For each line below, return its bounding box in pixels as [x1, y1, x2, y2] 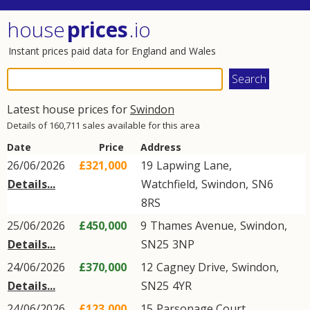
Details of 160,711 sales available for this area [7, 119, 200, 131]
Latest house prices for [7, 102, 130, 117]
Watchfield [141, 176, 195, 192]
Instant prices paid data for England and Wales [8, 44, 216, 57]
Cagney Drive [156, 259, 226, 275]
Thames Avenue [150, 218, 234, 233]
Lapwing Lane [156, 158, 229, 173]
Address [140, 140, 181, 154]
